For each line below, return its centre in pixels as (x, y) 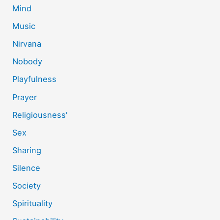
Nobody (27, 62)
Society (27, 186)
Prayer (25, 97)
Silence (27, 168)
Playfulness (35, 79)
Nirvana (27, 44)
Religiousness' (40, 115)
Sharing (27, 150)
